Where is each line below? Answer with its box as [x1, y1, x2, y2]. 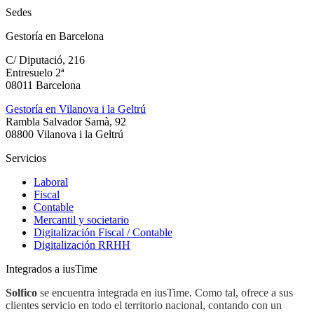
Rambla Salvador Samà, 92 [6, 116, 126, 128]
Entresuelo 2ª [6, 67, 64, 79]
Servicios [6, 152, 46, 165]
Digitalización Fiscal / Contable [34, 226, 172, 239]
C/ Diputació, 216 [6, 54, 85, 67]
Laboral [34, 176, 68, 189]
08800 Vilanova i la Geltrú [6, 128, 123, 141]
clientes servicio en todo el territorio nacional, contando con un [6, 299, 282, 312]
